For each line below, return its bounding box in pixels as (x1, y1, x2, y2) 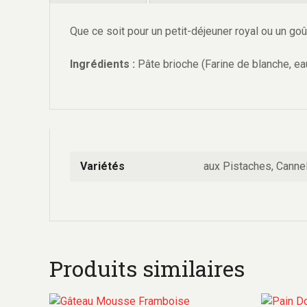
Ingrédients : (70, 58, 135, 71)
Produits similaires (49, 254, 245, 284)
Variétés (80, 160, 125, 173)
